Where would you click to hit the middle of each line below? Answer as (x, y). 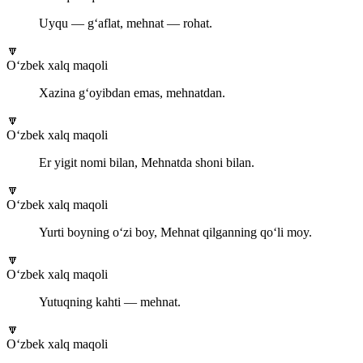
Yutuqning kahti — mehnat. (110, 302)
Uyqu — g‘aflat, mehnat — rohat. (126, 23)
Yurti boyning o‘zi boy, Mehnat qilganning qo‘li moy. (175, 233)
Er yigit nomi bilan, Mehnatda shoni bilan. (147, 163)
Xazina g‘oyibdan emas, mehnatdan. (132, 93)
